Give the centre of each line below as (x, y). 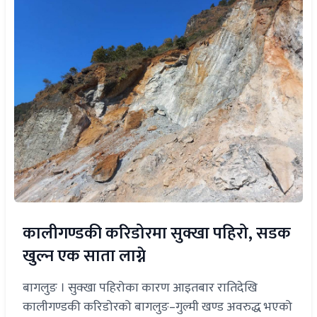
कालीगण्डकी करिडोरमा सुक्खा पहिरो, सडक (157, 233)
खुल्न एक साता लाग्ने (84, 256)
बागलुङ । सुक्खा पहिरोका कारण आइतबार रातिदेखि (140, 288)
